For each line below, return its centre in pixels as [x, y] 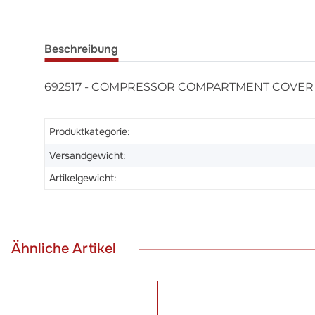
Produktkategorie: [90, 131]
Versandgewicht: [88, 155]
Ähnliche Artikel [64, 249]
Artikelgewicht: [83, 178]
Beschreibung [81, 49]
